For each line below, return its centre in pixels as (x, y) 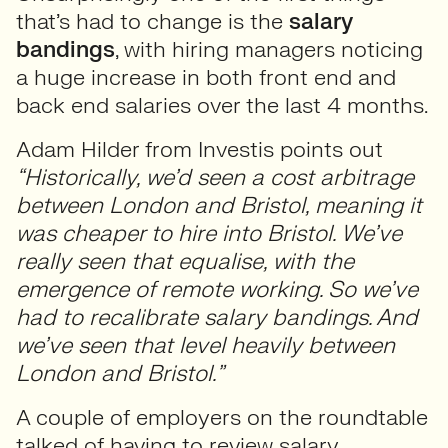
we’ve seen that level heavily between (205, 345)
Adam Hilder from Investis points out (199, 149)
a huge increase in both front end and (206, 77)
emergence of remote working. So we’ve (217, 289)
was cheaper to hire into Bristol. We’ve (209, 233)
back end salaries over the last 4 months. (222, 105)
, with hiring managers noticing (269, 49)
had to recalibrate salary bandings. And (217, 317)
